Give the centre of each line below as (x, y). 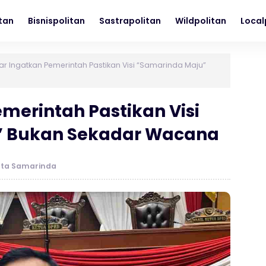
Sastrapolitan (130, 21)
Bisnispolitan (56, 21)
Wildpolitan (201, 21)
